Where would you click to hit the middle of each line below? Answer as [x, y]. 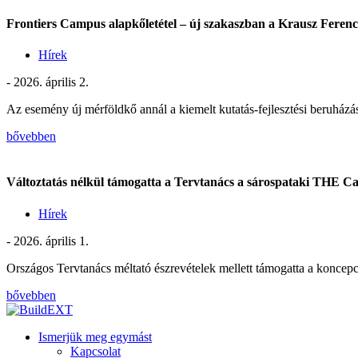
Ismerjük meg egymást [95, 336]
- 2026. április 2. [48, 82]
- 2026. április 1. [48, 241]
